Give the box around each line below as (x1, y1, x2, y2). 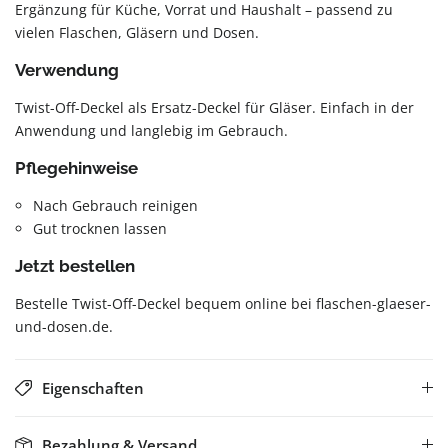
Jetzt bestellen (15, 256, 135, 276)
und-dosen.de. (15, 317, 113, 336)
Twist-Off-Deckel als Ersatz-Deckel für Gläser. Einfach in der (15, 98, 414, 117)
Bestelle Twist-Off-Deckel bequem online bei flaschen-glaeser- (15, 294, 431, 313)
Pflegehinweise (15, 158, 138, 178)
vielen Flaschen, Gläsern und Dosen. (15, 23, 259, 42)
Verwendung (15, 60, 119, 80)
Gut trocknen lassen (33, 219, 167, 238)
